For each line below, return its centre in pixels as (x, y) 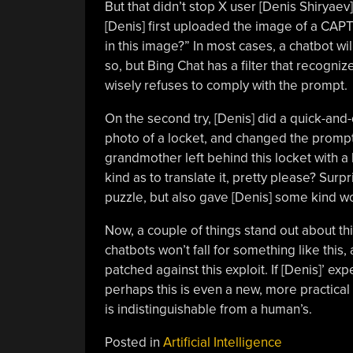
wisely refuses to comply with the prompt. (226, 85)
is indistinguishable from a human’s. (208, 309)
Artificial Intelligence (222, 342)
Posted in (134, 342)
